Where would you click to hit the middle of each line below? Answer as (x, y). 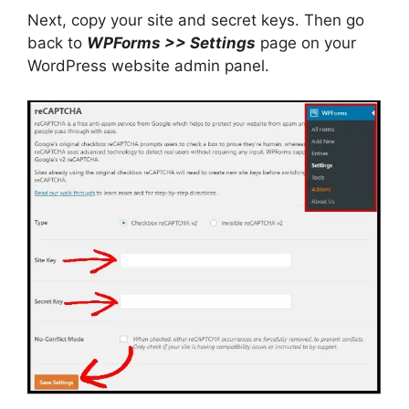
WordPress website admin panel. (148, 65)
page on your (306, 42)
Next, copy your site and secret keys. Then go (196, 20)
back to (57, 42)
